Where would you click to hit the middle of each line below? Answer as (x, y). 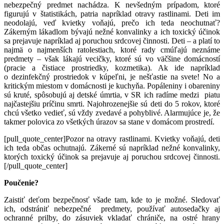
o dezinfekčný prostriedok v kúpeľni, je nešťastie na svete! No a (112, 76)
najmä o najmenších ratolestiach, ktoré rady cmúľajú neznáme (112, 49)
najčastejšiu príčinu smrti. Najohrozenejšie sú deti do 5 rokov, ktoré (112, 103)
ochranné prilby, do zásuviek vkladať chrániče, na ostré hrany (112, 217)
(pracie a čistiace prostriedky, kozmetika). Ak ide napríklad (112, 67)
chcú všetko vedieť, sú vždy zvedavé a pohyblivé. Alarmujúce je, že (112, 112)
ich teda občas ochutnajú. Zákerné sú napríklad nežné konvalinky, (112, 147)
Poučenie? (21, 182)
